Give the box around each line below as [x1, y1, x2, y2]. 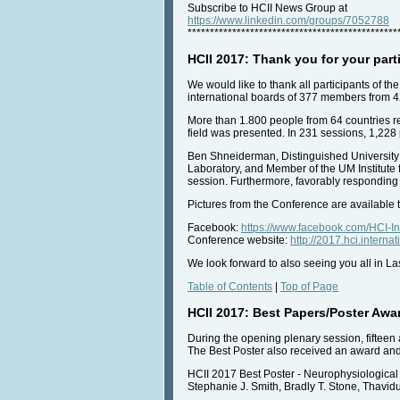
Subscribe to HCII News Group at [187, 2, 347, 15]
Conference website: [187, 234, 290, 247]
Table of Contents [187, 280, 272, 294]
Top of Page [280, 280, 338, 294]
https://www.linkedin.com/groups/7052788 [187, 14, 389, 28]
